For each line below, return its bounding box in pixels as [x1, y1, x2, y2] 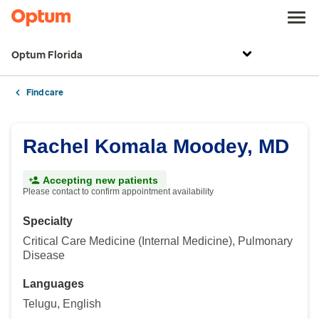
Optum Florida [11, 49, 83, 61]
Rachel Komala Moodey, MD [23, 135, 289, 157]
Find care [26, 88, 63, 98]
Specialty [23, 215, 73, 227]
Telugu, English [23, 298, 101, 310]
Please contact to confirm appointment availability [23, 187, 214, 197]
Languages [23, 278, 84, 290]
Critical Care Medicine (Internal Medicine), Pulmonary [23, 235, 293, 247]
